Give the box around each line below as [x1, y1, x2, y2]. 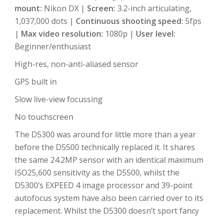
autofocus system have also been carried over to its [15, 192, 203, 203]
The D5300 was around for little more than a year [15, 129, 196, 140]
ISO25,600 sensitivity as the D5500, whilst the [15, 167, 179, 178]
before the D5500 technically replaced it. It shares [15, 141, 195, 153]
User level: [136, 28, 175, 39]
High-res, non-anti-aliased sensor [15, 58, 138, 69]
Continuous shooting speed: [76, 15, 185, 26]
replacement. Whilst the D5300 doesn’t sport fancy [15, 205, 199, 216]
